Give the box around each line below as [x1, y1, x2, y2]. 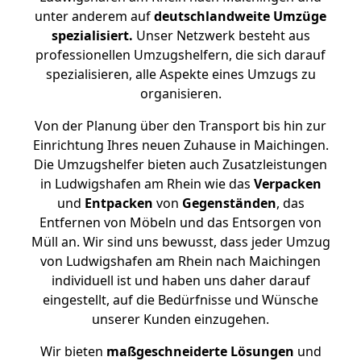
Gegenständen [181, 194, 276, 212]
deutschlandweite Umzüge [154, 7, 326, 25]
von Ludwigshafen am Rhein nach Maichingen [40, 252, 321, 270]
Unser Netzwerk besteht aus [132, 27, 310, 44]
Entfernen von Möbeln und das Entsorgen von [39, 214, 322, 231]
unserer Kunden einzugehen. [92, 310, 269, 328]
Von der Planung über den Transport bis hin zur [35, 117, 326, 135]
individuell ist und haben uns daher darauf [51, 272, 310, 289]
